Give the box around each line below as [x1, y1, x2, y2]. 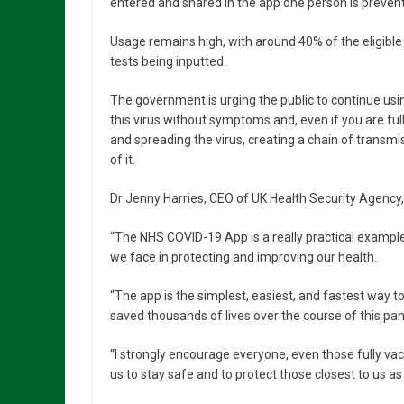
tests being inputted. [110, 54, 226, 69]
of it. [110, 152, 135, 168]
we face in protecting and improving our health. [110, 250, 377, 265]
